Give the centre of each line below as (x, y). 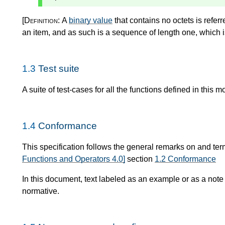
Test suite (59, 68)
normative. (41, 191)
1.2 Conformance (185, 159)
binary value (91, 20)
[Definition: (42, 20)
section (140, 159)
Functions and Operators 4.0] (74, 159)
